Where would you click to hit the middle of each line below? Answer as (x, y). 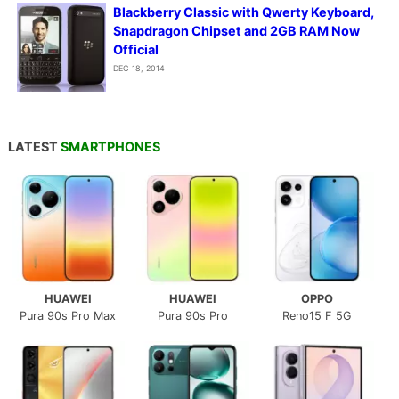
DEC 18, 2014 (138, 69)
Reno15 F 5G (318, 315)
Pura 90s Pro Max (68, 315)
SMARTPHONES (110, 147)
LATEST (34, 147)
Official (135, 50)
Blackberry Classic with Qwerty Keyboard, (243, 12)
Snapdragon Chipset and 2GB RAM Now (236, 31)
